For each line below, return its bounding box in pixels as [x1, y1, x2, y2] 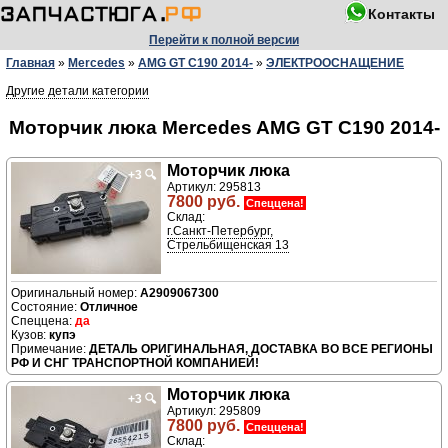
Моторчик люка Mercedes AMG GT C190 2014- [8, 116, 440, 138]
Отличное [80, 300, 138, 315]
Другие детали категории [6, 84, 149, 98]
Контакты [368, 6, 435, 22]
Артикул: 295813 [167, 180, 261, 195]
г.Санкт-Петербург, [167, 224, 273, 239]
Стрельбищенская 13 [167, 238, 289, 253]
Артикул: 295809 [167, 404, 261, 419]
